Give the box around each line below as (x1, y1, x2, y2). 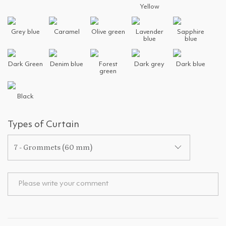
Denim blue (50, 61, 83, 68)
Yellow (139, 4, 159, 11)
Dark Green (8, 61, 43, 68)
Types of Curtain (8, 120, 79, 130)
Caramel (53, 29, 80, 36)
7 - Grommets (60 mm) (14, 143, 92, 152)
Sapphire (177, 29, 204, 36)
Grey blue (11, 29, 40, 36)
